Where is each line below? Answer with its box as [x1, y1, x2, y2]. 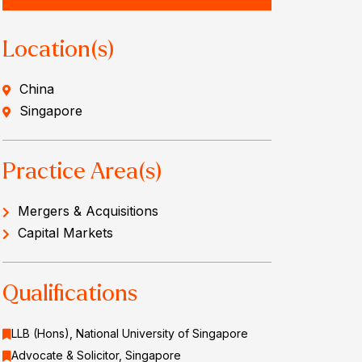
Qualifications [2, 280, 137, 305]
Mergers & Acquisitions [17, 202, 158, 219]
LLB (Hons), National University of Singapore [11, 326, 248, 340]
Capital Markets [17, 224, 113, 241]
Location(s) [2, 36, 115, 61]
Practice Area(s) [2, 158, 162, 183]
